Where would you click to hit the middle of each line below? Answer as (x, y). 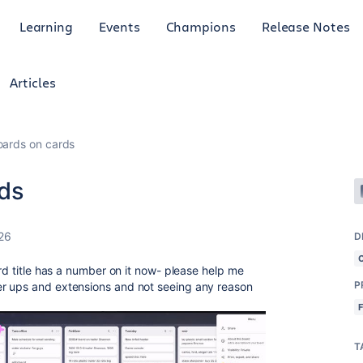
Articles (33, 82)
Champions (201, 26)
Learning (46, 26)
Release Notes (305, 26)
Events (120, 26)
